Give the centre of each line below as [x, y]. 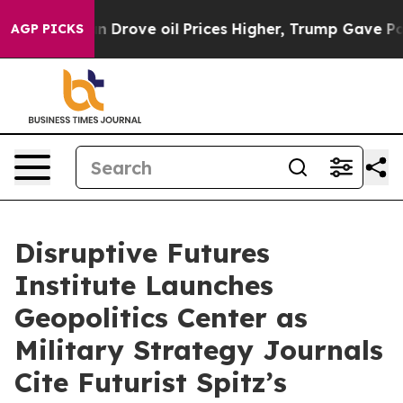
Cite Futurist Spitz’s [151, 382]
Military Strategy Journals [199, 350]
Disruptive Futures [142, 253]
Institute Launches [144, 285]
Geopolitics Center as [161, 318]
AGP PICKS [47, 29]
